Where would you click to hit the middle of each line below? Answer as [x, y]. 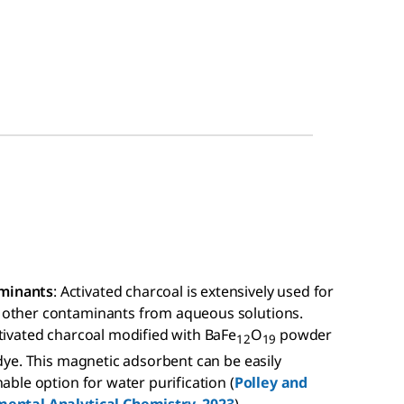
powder [304, 335]
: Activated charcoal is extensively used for [194, 291]
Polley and [271, 383]
